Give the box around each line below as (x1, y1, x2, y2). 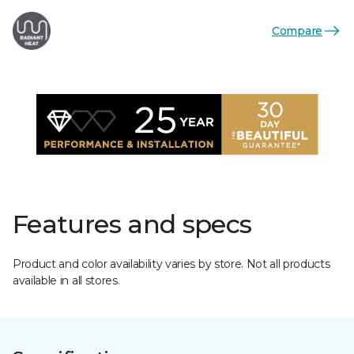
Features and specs (13, 209, 252, 239)
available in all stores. (13, 273, 120, 288)
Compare (271, 23, 322, 38)
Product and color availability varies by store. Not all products (13, 257, 330, 271)
